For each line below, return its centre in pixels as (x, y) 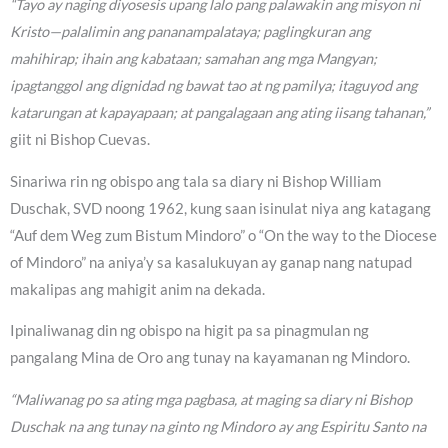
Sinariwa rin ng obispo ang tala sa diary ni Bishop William (195, 181)
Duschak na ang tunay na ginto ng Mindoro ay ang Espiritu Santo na (218, 426)
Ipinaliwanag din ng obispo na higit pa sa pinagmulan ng (189, 331)
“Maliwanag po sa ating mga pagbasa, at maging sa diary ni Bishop (211, 399)
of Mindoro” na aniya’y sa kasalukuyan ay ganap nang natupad (211, 262)
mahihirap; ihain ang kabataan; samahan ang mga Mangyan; (193, 59)
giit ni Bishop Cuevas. (80, 140)
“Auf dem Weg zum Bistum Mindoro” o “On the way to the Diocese (223, 235)
